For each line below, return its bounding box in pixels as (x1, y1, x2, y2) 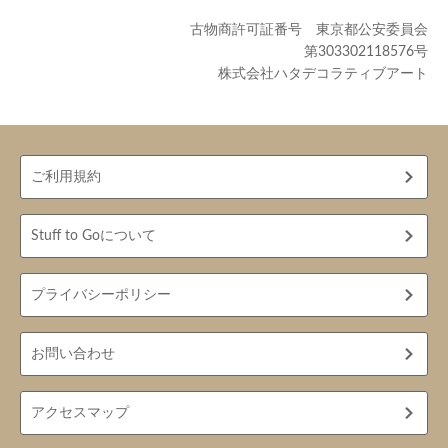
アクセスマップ (31, 405, 129, 420)
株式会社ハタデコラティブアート (204, 66, 428, 81)
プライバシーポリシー (31, 287, 171, 302)
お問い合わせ (31, 346, 115, 361)
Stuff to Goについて (31, 228, 156, 243)
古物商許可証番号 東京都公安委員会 (190, 22, 428, 37)
